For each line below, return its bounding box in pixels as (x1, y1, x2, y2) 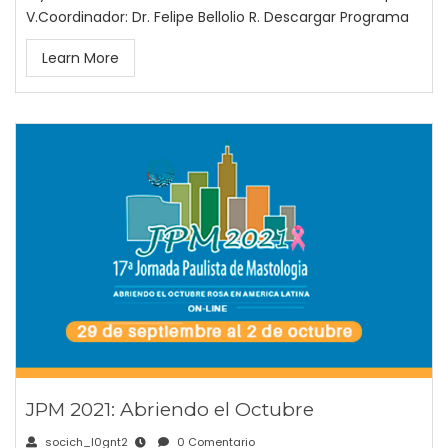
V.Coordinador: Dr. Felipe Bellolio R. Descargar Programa (26, 7, 409, 28)
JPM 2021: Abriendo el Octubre (26, 398, 314, 422)
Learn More (42, 48, 119, 69)
